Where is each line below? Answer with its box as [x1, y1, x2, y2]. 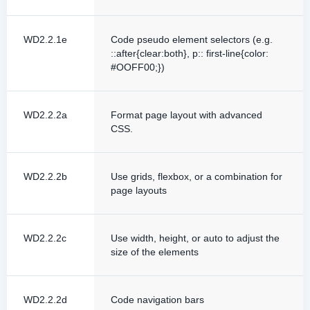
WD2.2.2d [24, 294, 67, 305]
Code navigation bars [111, 294, 204, 305]
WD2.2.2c [24, 232, 66, 244]
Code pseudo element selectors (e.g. [111, 34, 273, 45]
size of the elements [111, 246, 199, 257]
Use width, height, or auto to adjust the [111, 232, 280, 244]
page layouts [111, 185, 167, 196]
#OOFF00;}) [111, 62, 165, 73]
